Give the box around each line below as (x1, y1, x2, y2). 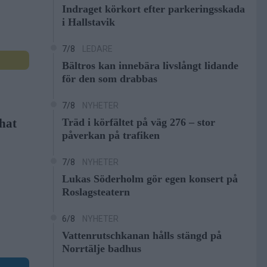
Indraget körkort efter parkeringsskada (61, 3, 245, 15)
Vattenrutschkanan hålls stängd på (61, 229, 222, 241)
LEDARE (82, 44, 113, 54)
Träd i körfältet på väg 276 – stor (61, 116, 215, 128)
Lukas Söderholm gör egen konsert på (61, 173, 238, 185)
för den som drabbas (61, 73, 157, 85)
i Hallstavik (61, 16, 115, 28)
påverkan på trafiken (61, 129, 160, 141)
